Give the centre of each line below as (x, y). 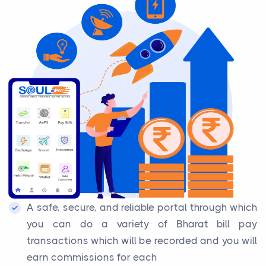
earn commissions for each (92, 257)
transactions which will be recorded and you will (142, 240)
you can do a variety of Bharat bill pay (142, 224)
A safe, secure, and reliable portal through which (142, 207)
